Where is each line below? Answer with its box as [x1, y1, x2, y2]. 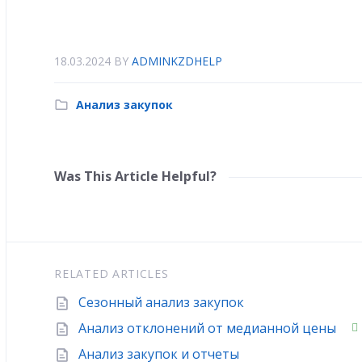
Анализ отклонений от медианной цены [78, 319, 337, 337]
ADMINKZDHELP [132, 53, 223, 69]
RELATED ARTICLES [54, 266, 169, 281]
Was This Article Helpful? [54, 167, 217, 185]
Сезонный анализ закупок [78, 293, 245, 311]
